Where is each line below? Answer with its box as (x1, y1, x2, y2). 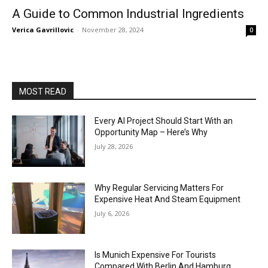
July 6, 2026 (95, 208, 130, 218)
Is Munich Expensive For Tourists (95, 249, 217, 260)
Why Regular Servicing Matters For (95, 182, 224, 193)
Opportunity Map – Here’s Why (95, 127, 208, 138)
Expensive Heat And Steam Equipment (95, 194, 241, 204)
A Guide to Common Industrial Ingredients (12, 7, 244, 22)
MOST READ (19, 87, 66, 97)
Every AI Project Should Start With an (95, 116, 233, 126)
